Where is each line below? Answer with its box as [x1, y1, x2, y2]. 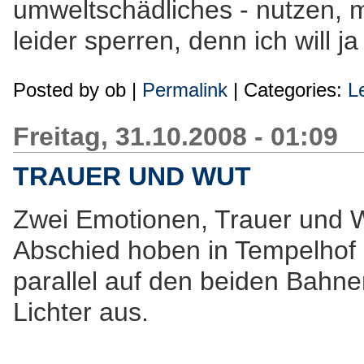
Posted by [13, 79, 105, 101]
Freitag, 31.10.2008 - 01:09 [13, 122, 338, 151]
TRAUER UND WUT [13, 162, 251, 191]
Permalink [142, 79, 227, 101]
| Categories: [227, 79, 348, 101]
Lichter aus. [13, 297, 149, 327]
